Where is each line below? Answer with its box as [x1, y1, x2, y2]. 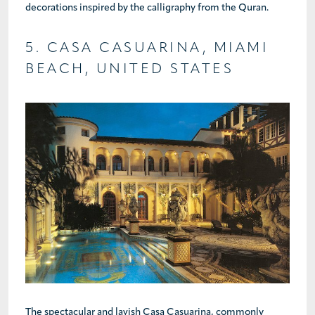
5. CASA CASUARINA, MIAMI [25, 41, 269, 56]
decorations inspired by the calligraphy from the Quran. [25, 2, 269, 13]
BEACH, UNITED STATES [25, 62, 233, 77]
